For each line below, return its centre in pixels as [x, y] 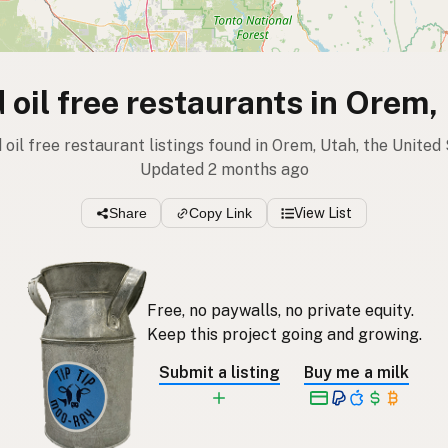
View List [323, 213]
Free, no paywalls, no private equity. [280, 310]
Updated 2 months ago [224, 169]
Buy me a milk [356, 372]
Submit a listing [219, 372]
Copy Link [220, 213]
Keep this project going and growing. [284, 334]
